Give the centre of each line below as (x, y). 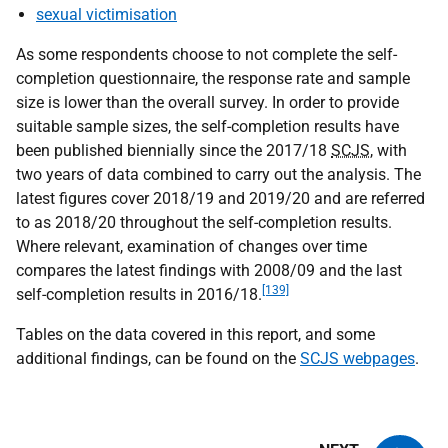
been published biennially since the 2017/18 (173, 150)
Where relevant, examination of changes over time (191, 246)
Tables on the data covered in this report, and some (195, 334)
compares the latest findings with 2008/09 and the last (209, 270)
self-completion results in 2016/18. (139, 294)
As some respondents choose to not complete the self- (206, 54)
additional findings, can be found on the (158, 358)
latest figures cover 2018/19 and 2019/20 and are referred (220, 198)
